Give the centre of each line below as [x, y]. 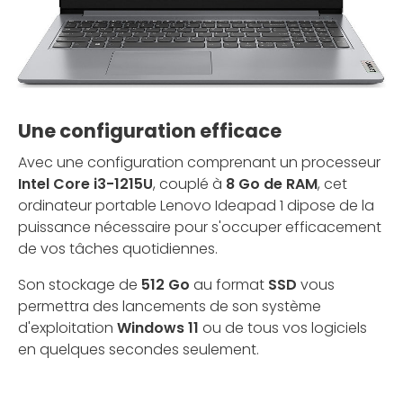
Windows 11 [158, 328]
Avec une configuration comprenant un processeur [199, 163]
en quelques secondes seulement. [139, 350]
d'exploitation [67, 328]
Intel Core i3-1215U [85, 184]
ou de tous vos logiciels [283, 328]
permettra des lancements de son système [170, 307]
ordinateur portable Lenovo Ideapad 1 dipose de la [196, 206]
